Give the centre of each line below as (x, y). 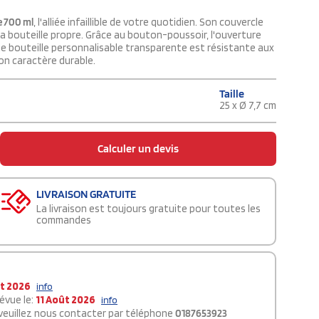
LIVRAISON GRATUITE (86, 194)
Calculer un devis (138, 149)
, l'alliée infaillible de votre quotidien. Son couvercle (148, 22)
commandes (64, 220)
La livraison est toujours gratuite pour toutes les (148, 209)
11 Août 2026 (66, 300)
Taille (232, 94)
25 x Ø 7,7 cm (248, 106)
